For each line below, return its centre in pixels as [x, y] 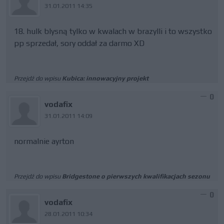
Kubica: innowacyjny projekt [105, 78]
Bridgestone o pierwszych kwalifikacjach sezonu [136, 176]
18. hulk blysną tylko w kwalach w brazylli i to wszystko [113, 31]
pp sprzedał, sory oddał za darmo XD [79, 43]
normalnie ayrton [44, 141]
